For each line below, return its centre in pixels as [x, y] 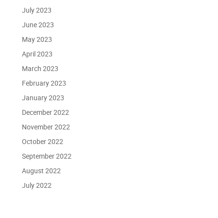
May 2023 [37, 39]
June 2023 [38, 25]
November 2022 [46, 127]
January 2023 [43, 98]
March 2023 [40, 69]
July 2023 [36, 10]
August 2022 [41, 171]
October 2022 [42, 142]
